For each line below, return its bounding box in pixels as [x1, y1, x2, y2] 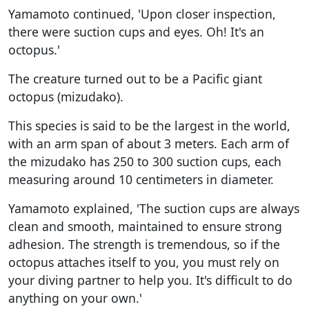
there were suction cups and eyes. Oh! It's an [8, 23, 264, 40]
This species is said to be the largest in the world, [8, 117, 290, 134]
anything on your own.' [8, 289, 142, 306]
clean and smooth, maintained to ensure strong [8, 217, 282, 235]
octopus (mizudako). [8, 88, 123, 105]
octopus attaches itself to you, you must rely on [8, 253, 279, 270]
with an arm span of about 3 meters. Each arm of [8, 134, 289, 152]
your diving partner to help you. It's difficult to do [8, 271, 292, 288]
